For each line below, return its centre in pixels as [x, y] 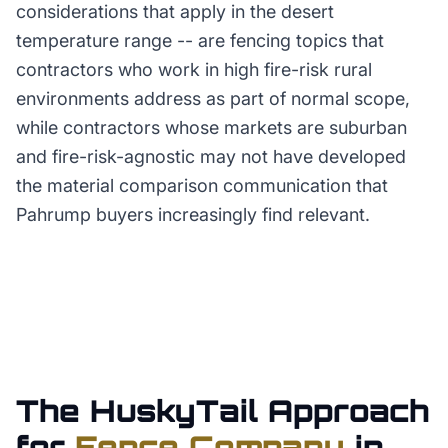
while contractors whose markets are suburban [211, 127]
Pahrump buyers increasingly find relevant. [193, 214]
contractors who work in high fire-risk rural [194, 69]
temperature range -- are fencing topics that [200, 40]
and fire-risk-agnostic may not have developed [211, 156]
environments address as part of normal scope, [213, 98]
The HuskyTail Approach [222, 410]
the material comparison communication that [202, 185]
